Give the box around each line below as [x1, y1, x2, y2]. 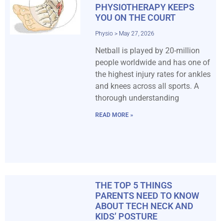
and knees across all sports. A [95, 81, 199, 91]
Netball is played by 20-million [95, 45, 200, 55]
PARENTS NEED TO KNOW [95, 190, 199, 201]
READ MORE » [95, 111, 133, 118]
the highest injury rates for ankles [95, 69, 211, 79]
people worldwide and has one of [95, 57, 210, 67]
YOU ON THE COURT [95, 12, 176, 23]
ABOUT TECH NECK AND [95, 200, 193, 211]
